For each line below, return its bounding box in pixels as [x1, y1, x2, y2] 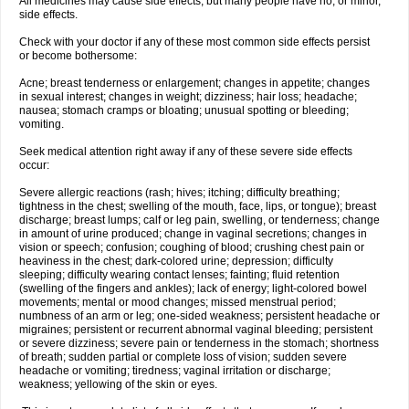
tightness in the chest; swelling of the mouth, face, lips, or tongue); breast [19, 200, 376, 213]
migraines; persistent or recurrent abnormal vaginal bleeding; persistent [19, 323, 372, 336]
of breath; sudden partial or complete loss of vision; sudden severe [19, 351, 347, 363]
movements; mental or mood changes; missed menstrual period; [19, 296, 336, 309]
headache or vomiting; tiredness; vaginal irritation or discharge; [19, 364, 330, 377]
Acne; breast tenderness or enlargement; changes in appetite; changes [19, 77, 370, 89]
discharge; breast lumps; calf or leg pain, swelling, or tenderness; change [19, 214, 380, 226]
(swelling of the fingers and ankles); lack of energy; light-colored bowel [19, 282, 367, 295]
